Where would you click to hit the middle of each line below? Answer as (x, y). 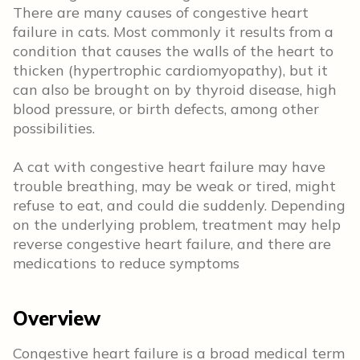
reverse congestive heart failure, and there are (172, 244)
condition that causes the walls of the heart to (173, 51)
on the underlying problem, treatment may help (177, 225)
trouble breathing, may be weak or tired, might (174, 186)
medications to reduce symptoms (126, 263)
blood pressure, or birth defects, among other (166, 109)
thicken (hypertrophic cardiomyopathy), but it (170, 70)
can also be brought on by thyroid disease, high (175, 90)
